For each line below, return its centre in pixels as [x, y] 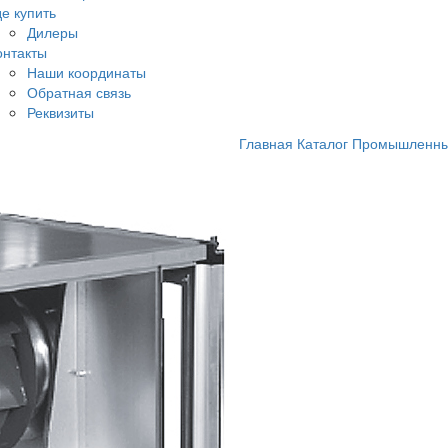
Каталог [322, 143]
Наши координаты [86, 72]
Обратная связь [78, 92]
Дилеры [52, 32]
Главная [266, 143]
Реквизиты [60, 112]
